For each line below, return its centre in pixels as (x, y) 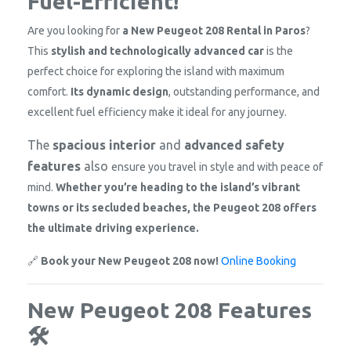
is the (279, 51)
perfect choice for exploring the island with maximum (156, 71)
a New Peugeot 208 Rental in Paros (214, 30)
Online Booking (259, 261)
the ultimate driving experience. (113, 228)
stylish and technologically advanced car (157, 51)
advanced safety (234, 145)
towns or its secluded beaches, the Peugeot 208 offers (172, 207)
